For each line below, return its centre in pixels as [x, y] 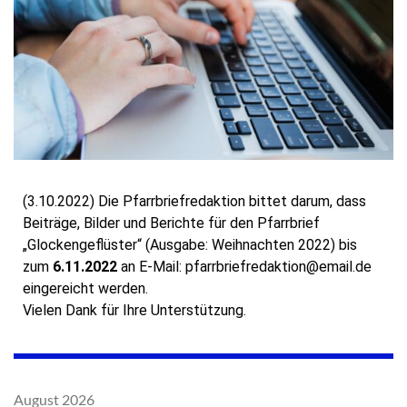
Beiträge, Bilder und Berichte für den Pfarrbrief [171, 223]
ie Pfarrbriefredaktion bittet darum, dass [237, 202]
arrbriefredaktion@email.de [286, 267]
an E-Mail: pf [159, 267]
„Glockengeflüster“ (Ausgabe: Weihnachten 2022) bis [190, 245]
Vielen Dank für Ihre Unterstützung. [134, 311]
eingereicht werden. [85, 289]
